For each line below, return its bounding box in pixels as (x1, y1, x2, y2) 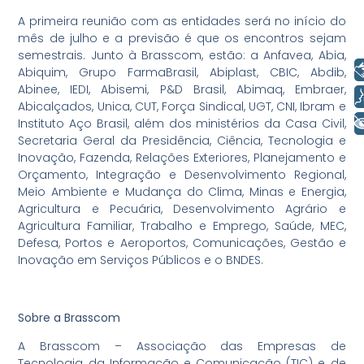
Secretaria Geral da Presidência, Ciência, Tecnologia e (18, 132, 346, 149)
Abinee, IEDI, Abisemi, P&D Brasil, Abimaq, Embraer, (18, 80, 346, 97)
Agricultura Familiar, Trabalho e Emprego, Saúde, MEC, (18, 217, 346, 234)
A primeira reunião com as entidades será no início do (18, 12, 346, 29)
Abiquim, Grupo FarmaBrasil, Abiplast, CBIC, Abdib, (18, 63, 346, 80)
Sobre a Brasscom (18, 309, 128, 326)
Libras (289, 60, 331, 79)
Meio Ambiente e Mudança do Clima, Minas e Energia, (18, 183, 346, 200)
